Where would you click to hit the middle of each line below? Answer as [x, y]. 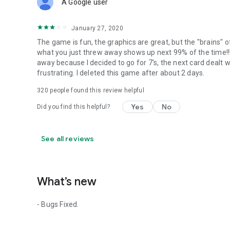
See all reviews [68, 139]
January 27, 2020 [97, 28]
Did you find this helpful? [73, 107]
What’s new [67, 181]
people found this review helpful [96, 90]
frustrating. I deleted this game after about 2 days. [121, 73]
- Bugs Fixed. [58, 204]
